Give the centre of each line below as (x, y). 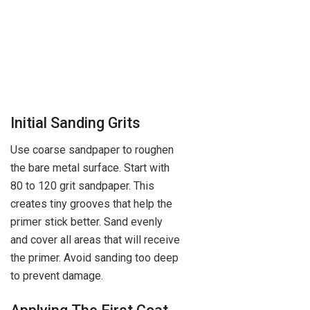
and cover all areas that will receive (95, 240)
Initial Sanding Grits (75, 123)
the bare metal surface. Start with (90, 168)
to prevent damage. (57, 276)
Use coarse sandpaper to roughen (92, 150)
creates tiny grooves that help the (91, 204)
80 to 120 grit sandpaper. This (82, 186)
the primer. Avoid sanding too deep (94, 258)
